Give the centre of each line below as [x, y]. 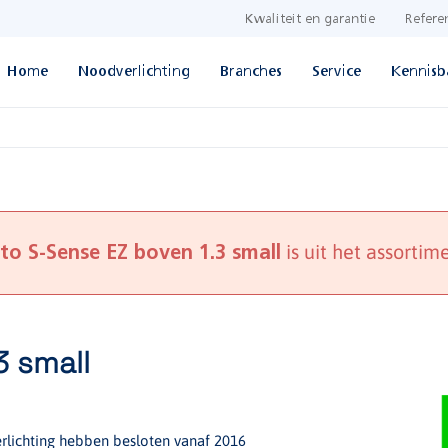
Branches [251, 71]
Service [336, 71]
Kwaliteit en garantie [310, 19]
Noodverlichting [134, 71]
